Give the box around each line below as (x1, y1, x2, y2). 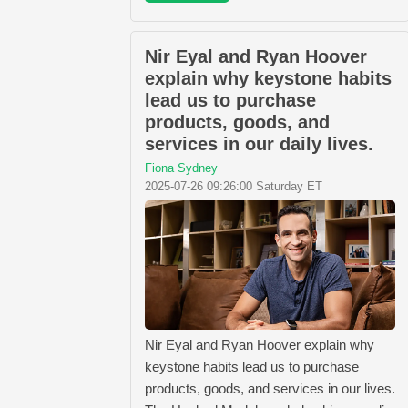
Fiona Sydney (145, 160, 218, 175)
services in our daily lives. (145, 133, 373, 154)
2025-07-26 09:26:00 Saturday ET (145, 178, 322, 193)
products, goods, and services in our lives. (145, 381, 395, 397)
